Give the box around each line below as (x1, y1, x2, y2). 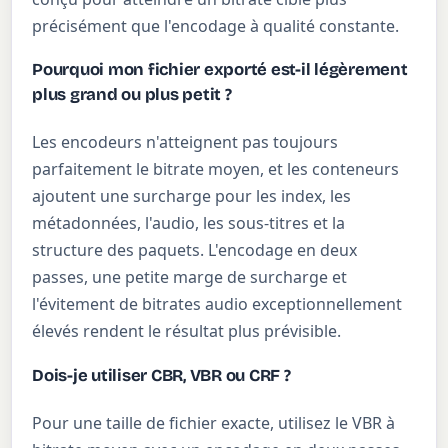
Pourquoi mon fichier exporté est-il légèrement (32, 59, 408, 81)
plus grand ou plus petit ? (32, 84, 232, 106)
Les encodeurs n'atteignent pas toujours (32, 131, 339, 154)
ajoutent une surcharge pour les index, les (32, 185, 352, 208)
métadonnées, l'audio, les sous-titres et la (32, 212, 346, 235)
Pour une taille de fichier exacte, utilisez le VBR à (32, 412, 396, 435)
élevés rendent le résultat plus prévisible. (32, 320, 342, 343)
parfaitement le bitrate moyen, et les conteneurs (32, 158, 400, 181)
